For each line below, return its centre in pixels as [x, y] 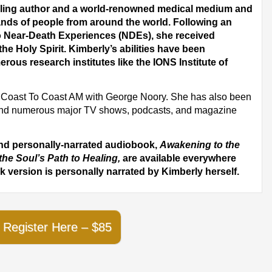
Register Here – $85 [57, 227]
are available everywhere [178, 158]
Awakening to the [200, 144]
